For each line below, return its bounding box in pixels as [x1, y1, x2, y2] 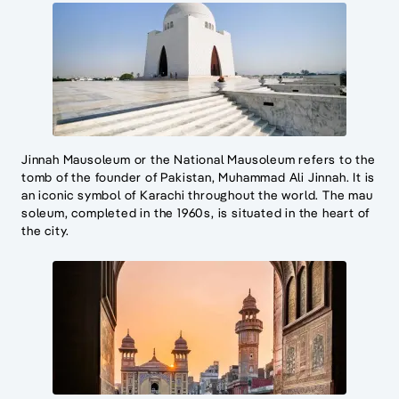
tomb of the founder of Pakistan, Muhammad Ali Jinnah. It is [21, 169, 376, 186]
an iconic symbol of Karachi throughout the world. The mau [21, 187, 373, 204]
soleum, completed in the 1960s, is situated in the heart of [21, 205, 370, 222]
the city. [21, 223, 70, 240]
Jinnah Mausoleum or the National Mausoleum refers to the [21, 151, 376, 168]
